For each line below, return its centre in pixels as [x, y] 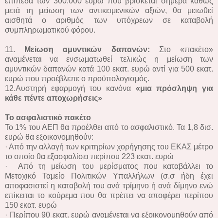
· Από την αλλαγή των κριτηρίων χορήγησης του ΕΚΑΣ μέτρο [109, 146]
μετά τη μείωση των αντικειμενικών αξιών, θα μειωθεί [109, 10]
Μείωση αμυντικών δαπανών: [87, 49]
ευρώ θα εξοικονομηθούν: [49, 137]
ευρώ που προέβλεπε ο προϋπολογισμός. [77, 78]
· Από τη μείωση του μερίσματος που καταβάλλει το [109, 166]
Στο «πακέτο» [182, 49]
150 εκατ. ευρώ [31, 205]
